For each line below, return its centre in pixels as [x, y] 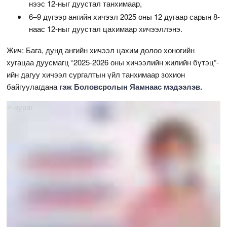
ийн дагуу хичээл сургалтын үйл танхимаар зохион [96, 74]
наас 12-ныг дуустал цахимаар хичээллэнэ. [106, 28]
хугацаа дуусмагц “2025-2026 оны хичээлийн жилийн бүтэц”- [113, 62]
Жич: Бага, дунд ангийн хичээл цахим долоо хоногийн [101, 50]
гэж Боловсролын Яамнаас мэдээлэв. [131, 86]
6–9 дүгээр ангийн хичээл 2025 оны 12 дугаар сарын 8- [125, 16]
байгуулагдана [33, 86]
